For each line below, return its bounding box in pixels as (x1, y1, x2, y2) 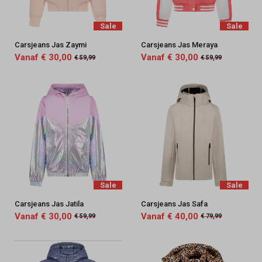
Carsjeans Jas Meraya (140, 40, 218, 50)
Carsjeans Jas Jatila (14, 199, 84, 208)
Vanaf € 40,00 (140, 211, 198, 222)
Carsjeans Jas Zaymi (14, 40, 87, 50)
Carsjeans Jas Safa (140, 199, 208, 208)
